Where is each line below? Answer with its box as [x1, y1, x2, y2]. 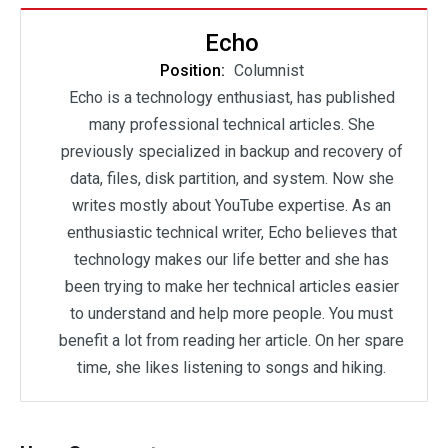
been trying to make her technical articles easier [64, 276, 399, 296]
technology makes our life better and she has [74, 249, 389, 269]
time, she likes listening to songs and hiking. [77, 357, 386, 377]
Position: [159, 60, 229, 80]
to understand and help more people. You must [70, 303, 393, 323]
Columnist [233, 60, 304, 80]
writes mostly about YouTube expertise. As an [72, 195, 391, 215]
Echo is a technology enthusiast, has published [68, 87, 395, 107]
